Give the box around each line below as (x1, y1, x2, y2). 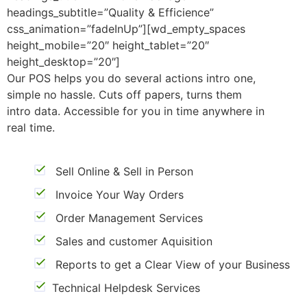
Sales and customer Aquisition (45, 234, 212, 248)
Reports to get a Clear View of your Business (45, 257, 290, 271)
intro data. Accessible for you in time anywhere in (7, 103, 265, 118)
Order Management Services (45, 210, 203, 225)
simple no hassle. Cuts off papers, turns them (7, 87, 242, 101)
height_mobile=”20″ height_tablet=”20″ (7, 38, 209, 52)
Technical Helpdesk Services (45, 280, 200, 295)
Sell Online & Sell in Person (45, 164, 193, 178)
